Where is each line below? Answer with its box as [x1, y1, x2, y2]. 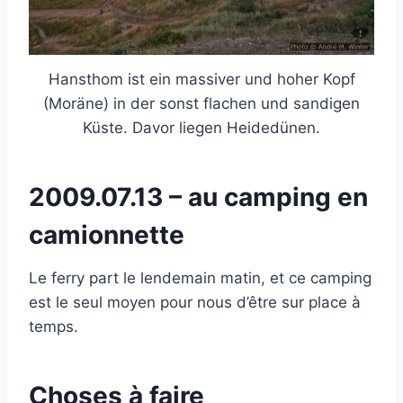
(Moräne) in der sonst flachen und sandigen [43, 94, 360, 112]
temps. [29, 317, 78, 336]
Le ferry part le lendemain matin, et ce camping [29, 268, 372, 287]
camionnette [29, 219, 184, 250]
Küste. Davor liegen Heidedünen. [83, 118, 320, 137]
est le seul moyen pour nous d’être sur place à [29, 292, 361, 311]
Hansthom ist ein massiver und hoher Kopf [48, 69, 355, 88]
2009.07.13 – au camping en [29, 181, 368, 212]
